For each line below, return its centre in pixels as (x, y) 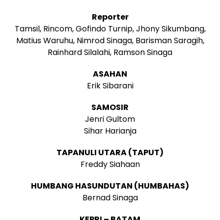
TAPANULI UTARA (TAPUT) (110, 152)
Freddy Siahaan (110, 164)
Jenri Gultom (110, 119)
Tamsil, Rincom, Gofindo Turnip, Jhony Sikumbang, (110, 28)
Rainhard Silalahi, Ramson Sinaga (110, 52)
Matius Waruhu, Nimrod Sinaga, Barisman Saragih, (110, 40)
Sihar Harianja (110, 131)
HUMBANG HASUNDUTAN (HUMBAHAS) (110, 186)
